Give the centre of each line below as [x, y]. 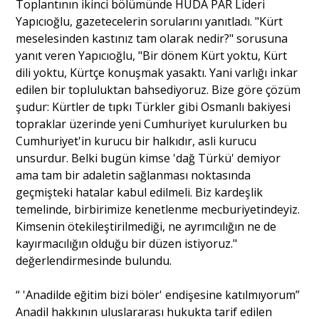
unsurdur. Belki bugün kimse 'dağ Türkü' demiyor [148, 158]
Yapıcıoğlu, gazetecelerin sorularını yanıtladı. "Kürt [150, 21]
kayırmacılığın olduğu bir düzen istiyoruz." [127, 243]
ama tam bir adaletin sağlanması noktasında [134, 175]
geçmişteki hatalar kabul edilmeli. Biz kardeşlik [140, 192]
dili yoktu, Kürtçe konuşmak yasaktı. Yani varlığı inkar [157, 72]
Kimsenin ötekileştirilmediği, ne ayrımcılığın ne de [146, 226]
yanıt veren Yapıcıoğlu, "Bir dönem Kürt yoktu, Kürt [152, 55]
